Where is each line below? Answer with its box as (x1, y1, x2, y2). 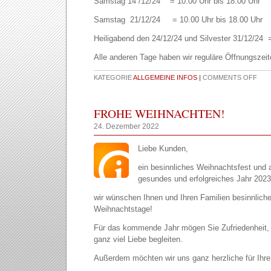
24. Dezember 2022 (94, 122, 159, 131)
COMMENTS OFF (203, 74, 257, 81)
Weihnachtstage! (94, 204, 152, 214)
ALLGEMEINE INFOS (133, 74, 197, 81)
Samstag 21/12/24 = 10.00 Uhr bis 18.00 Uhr (94, 15, 263, 24)
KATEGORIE (94, 74, 133, 81)
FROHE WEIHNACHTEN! (94, 105, 225, 121)
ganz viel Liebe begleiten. (94, 235, 183, 244)
